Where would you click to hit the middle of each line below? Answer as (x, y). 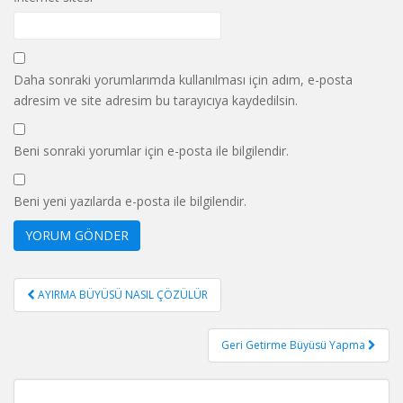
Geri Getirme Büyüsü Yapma (295, 345)
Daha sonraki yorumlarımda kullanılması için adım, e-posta (183, 79)
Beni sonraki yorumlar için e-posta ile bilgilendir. (151, 150)
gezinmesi (68, 312)
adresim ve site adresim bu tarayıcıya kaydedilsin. (156, 100)
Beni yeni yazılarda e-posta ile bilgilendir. (130, 201)
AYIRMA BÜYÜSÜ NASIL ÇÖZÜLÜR (123, 294)
